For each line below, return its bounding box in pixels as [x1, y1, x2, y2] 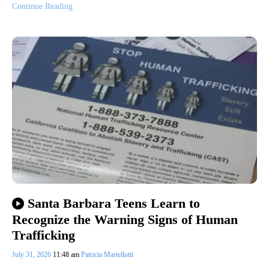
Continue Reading [12, 2, 73, 11]
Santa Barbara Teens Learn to [27, 196, 200, 211]
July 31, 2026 [12, 250, 53, 259]
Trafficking [12, 227, 75, 243]
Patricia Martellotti [81, 250, 133, 259]
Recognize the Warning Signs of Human [12, 211, 238, 227]
